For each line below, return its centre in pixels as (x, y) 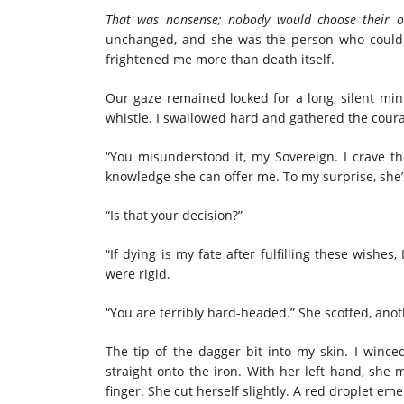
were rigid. (138, 273)
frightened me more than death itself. (220, 59)
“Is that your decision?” (174, 215)
